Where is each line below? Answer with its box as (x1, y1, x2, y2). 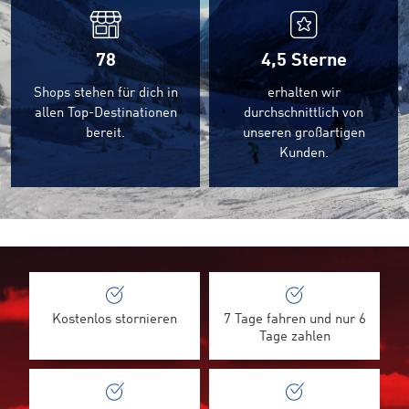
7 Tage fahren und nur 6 (223, 313, 366, 327)
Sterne (286, 52, 347, 70)
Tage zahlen (258, 330, 330, 344)
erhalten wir (267, 87, 341, 100)
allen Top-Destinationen (34, 107, 177, 121)
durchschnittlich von (244, 107, 363, 121)
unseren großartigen (242, 127, 365, 141)
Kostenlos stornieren (52, 313, 177, 327)
